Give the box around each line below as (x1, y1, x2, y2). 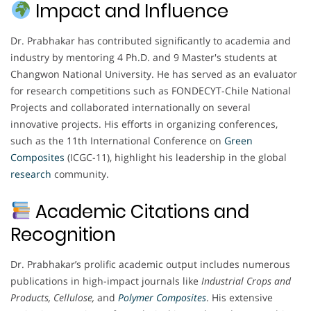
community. (51, 167, 109, 180)
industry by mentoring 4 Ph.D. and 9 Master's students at (10, 50, 277, 64)
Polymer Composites (118, 290, 206, 304)
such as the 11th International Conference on (10, 133, 224, 147)
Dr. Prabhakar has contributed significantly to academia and (10, 33, 291, 47)
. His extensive (206, 290, 273, 304)
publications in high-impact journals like (10, 274, 201, 287)
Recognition (10, 221, 116, 247)
